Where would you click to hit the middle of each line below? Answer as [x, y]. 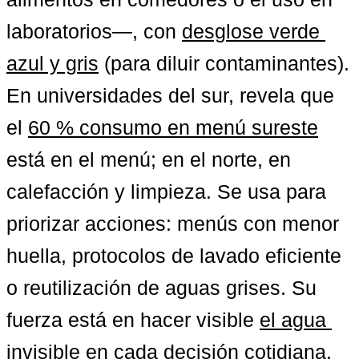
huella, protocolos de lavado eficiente [174, 255]
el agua [293, 319]
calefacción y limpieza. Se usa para [166, 191]
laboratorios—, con [94, 31]
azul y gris [52, 63]
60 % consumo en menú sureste [173, 127]
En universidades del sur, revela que [170, 95]
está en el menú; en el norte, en [149, 159]
